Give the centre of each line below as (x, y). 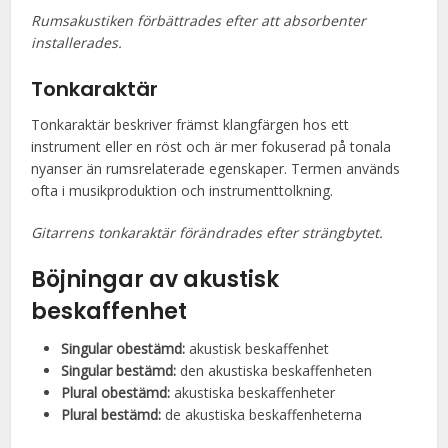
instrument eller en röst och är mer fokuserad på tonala (211, 146)
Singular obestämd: (123, 348)
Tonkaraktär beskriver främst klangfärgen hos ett (190, 124)
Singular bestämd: (119, 370)
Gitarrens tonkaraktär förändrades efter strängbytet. (207, 232)
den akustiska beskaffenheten (274, 370)
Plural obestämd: (116, 392)
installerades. (77, 42)
